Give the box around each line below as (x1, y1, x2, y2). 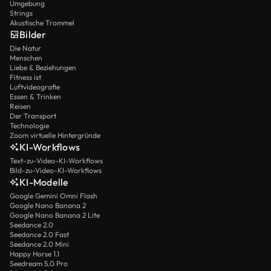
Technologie (10, 120, 49, 130)
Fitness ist (10, 72, 41, 82)
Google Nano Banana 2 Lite (10, 210, 100, 220)
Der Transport (10, 111, 56, 120)
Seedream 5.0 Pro (10, 258, 68, 268)
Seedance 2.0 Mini (10, 239, 69, 249)
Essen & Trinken (10, 91, 61, 101)
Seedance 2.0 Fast (10, 229, 69, 239)
